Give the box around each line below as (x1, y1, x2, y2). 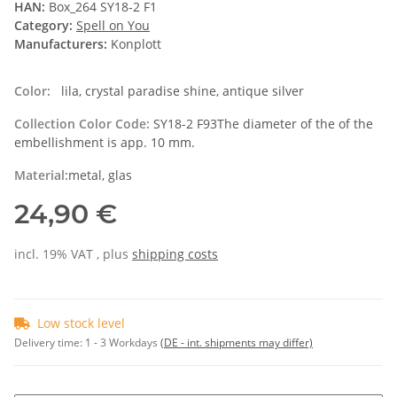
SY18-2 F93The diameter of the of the (153, 115, 373, 133)
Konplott (111, 35, 161, 53)
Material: (14, 167, 68, 184)
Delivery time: (14, 335, 85, 351)
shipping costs (132, 245, 218, 263)
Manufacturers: (14, 35, 107, 53)
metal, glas (68, 167, 132, 184)
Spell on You (76, 17, 150, 35)
